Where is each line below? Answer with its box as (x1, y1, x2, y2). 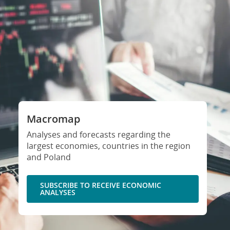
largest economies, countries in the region (26, 140, 190, 151)
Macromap (26, 112, 80, 126)
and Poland (26, 151, 71, 163)
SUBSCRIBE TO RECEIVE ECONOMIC (40, 180, 161, 190)
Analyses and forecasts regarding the (26, 129, 170, 140)
